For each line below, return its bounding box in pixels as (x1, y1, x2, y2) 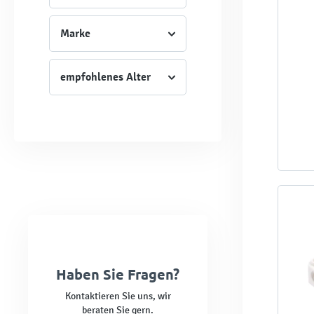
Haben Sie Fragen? (56, 264, 179, 283)
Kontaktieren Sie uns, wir (64, 289, 171, 302)
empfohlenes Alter (60, 69, 151, 84)
